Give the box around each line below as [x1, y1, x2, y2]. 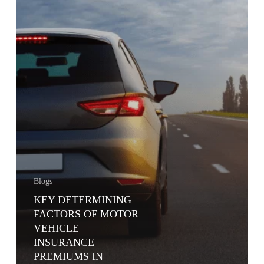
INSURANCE [33, 236, 94, 248]
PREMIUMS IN [33, 250, 103, 262]
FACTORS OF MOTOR [33, 207, 138, 220]
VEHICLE [33, 222, 79, 234]
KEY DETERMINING [33, 193, 131, 206]
